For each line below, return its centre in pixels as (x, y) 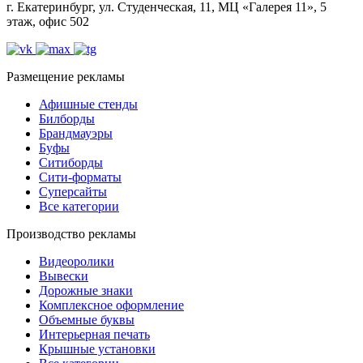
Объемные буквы (87, 319)
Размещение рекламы (66, 76)
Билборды (67, 118)
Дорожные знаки (86, 290)
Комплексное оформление (111, 305)
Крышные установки (97, 348)
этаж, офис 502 (48, 21)
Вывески (64, 275)
